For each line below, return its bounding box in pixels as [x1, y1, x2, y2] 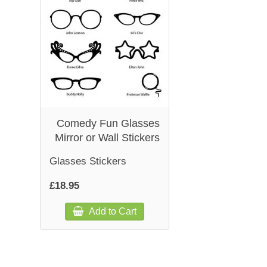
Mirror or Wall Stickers [55, 132, 160, 144]
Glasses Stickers [49, 156, 127, 167]
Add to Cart [86, 206, 137, 217]
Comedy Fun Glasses [57, 117, 160, 130]
